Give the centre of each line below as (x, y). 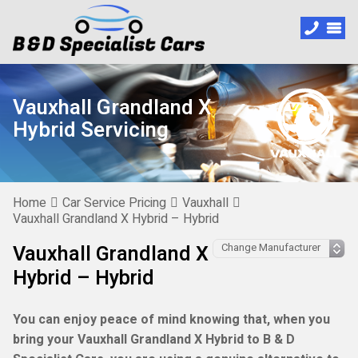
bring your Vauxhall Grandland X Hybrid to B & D (154, 340)
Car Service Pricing (114, 203)
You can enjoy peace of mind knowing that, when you (171, 320)
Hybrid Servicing (91, 130)
